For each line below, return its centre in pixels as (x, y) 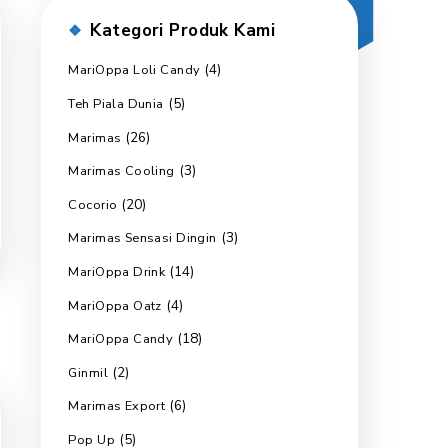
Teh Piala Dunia (294, 201)
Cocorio (267, 320)
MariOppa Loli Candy (316, 162)
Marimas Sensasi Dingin (326, 359)
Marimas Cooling (301, 280)
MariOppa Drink (295, 399)
